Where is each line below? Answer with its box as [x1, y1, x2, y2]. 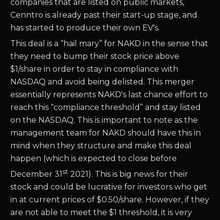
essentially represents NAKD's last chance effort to [10, 90, 208, 99]
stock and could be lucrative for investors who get [10, 182, 208, 192]
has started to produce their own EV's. [10, 23, 160, 32]
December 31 [10, 169, 63, 179]
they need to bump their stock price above [10, 52, 180, 61]
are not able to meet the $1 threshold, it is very [10, 208, 192, 218]
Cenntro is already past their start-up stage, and [10, 10, 198, 20]
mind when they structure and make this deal [10, 141, 192, 150]
